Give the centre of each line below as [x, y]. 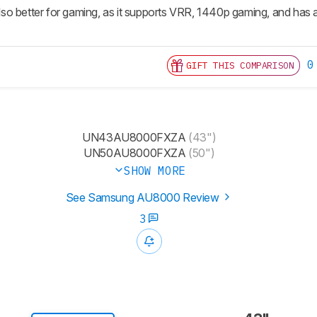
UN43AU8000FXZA [134, 138]
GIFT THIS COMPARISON [240, 66]
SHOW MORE [155, 171]
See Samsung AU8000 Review [144, 198]
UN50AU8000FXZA [135, 153]
